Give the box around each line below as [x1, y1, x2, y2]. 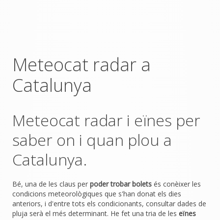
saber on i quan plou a [12, 129, 172, 150]
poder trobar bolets [90, 179, 152, 189]
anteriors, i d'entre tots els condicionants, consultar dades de [12, 199, 206, 208]
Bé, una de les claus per [12, 179, 90, 189]
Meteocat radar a [12, 53, 151, 77]
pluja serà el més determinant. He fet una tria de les [12, 209, 179, 218]
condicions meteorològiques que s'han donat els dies [12, 189, 181, 198]
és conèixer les [152, 179, 201, 189]
